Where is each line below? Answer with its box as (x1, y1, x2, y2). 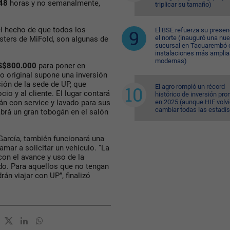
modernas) (155, 57, 187, 65)
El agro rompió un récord (155, 83, 225, 90)
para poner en (39, 61, 85, 71)
